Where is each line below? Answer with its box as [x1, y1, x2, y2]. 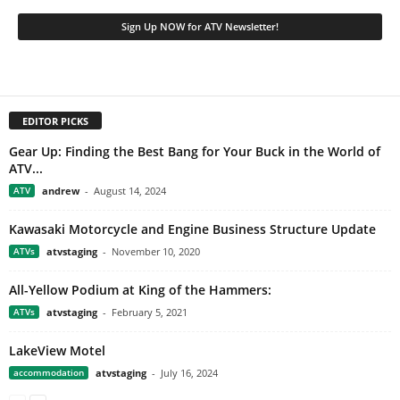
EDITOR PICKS [22, 114, 88, 129]
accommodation [13, 366, 84, 379]
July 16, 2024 [161, 366, 218, 380]
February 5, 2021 [112, 305, 187, 320]
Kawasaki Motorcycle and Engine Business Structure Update [9, 221, 376, 238]
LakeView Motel [9, 342, 105, 360]
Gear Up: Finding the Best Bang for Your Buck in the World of [9, 143, 380, 161]
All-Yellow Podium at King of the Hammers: [9, 281, 271, 299]
